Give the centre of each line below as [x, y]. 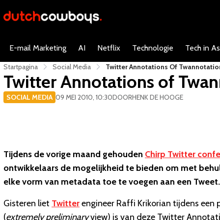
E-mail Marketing [38, 48]
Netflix [109, 48]
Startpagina [21, 67]
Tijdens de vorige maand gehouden [74, 154]
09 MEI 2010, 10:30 [84, 97]
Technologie [153, 48]
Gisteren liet [27, 203]
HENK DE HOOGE [158, 97]
